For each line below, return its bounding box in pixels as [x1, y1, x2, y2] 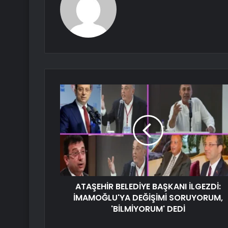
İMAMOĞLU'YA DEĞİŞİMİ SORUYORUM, [73, 192, 223, 204]
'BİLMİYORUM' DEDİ [110, 203, 185, 215]
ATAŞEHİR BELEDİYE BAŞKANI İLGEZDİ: [75, 181, 221, 193]
